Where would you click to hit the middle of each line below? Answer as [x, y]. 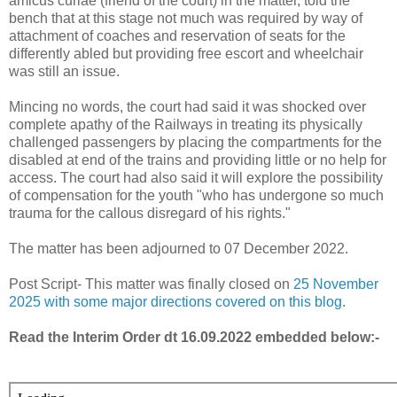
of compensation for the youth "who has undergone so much [196, 195]
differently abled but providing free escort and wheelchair [186, 53]
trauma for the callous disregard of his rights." [150, 213]
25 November [336, 284]
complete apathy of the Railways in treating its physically [186, 124]
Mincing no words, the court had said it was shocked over [187, 106]
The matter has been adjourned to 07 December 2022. [179, 248]
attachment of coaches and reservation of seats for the [177, 35]
